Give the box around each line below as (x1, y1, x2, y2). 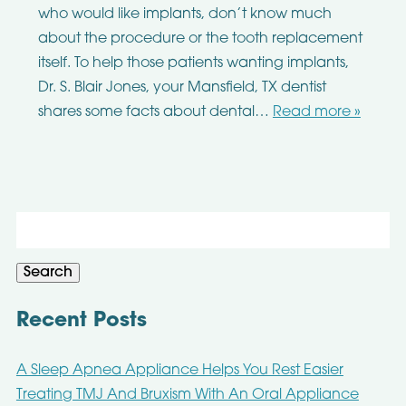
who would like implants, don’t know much (37, 7, 332, 23)
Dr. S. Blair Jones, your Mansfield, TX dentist (37, 81, 326, 96)
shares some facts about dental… (37, 105, 273, 121)
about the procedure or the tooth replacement (37, 32, 362, 47)
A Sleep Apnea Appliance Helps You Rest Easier (15, 362, 343, 378)
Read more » (272, 105, 361, 121)
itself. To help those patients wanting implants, (37, 56, 349, 72)
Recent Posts (15, 311, 147, 333)
